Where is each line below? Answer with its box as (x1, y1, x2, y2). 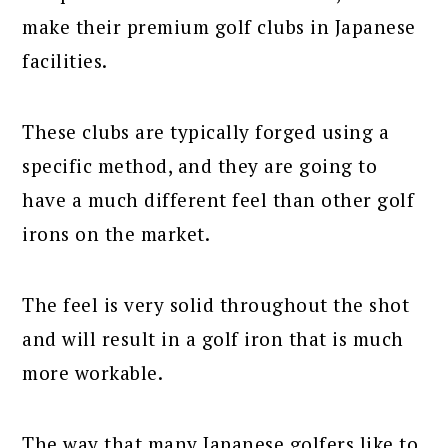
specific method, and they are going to (22, 153, 378, 179)
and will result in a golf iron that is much (22, 326, 404, 352)
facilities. (22, 48, 108, 74)
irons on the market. (22, 221, 211, 247)
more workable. (22, 360, 164, 386)
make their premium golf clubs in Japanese (22, 14, 416, 40)
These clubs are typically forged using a (22, 119, 390, 145)
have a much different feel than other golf (22, 187, 415, 213)
